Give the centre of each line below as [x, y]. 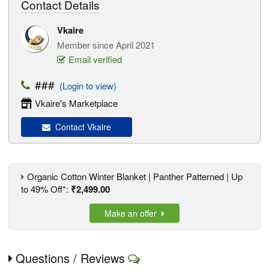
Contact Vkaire [81, 127]
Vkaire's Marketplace [76, 103]
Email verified [95, 59]
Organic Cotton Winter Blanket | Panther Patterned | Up [135, 177]
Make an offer [133, 213]
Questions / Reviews [70, 258]
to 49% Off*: [46, 189]
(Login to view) [86, 86]
